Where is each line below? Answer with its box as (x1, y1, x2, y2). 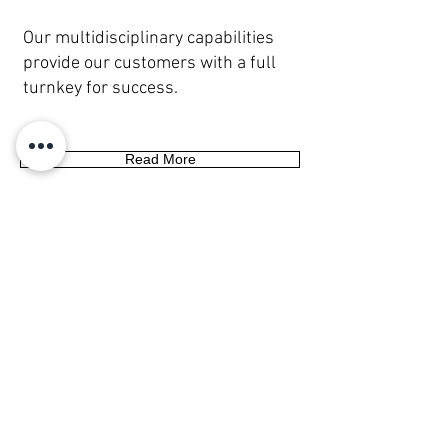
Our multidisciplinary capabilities (23, 28, 274, 49)
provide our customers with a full (23, 53, 276, 74)
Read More (124, 151, 196, 167)
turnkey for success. (23, 78, 178, 99)
